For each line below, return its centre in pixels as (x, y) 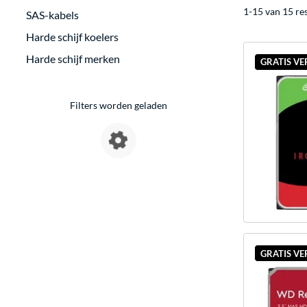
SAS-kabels (52, 15)
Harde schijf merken (73, 59)
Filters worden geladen (119, 105)
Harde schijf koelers (72, 37)
